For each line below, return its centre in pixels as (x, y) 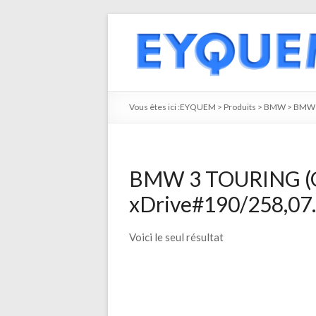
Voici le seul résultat (176, 237)
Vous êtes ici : (154, 107)
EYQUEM (198, 107)
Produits (240, 107)
